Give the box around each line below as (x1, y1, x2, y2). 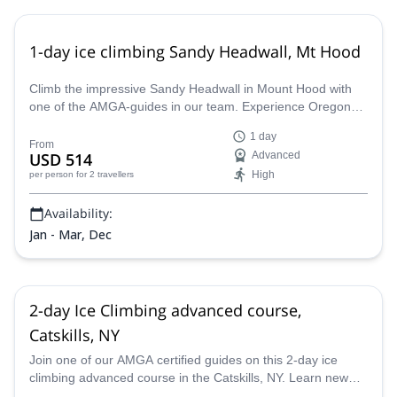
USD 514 (29, 149, 92, 170)
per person (29, 169, 74, 179)
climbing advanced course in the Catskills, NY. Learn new (29, 370, 348, 385)
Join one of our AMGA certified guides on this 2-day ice (29, 353, 338, 367)
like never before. (29, 117, 127, 131)
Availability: (44, 205, 113, 222)
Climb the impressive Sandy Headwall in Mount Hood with (29, 82, 352, 96)
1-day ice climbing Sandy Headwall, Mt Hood (29, 40, 361, 62)
